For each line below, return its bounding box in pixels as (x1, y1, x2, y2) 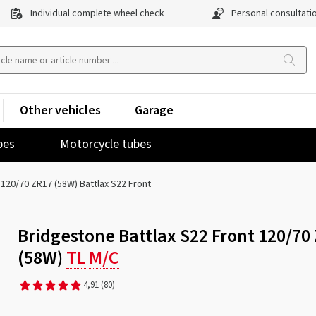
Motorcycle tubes (60, 135, 152, 153)
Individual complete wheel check (28, 6, 165, 20)
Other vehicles (20, 102, 101, 119)
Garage (135, 102, 174, 119)
